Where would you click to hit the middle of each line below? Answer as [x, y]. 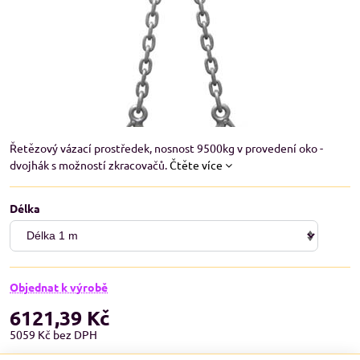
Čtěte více [196, 165]
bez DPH [75, 334]
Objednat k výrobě [59, 287]
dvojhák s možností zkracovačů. [90, 165]
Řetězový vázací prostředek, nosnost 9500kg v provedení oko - [166, 148]
